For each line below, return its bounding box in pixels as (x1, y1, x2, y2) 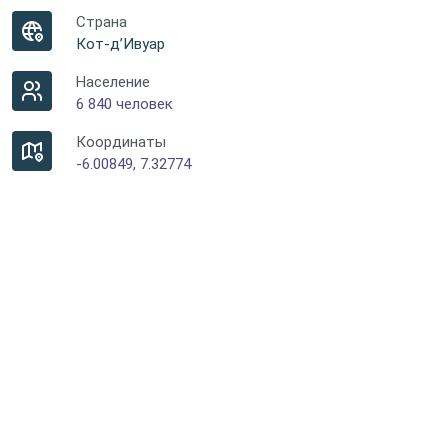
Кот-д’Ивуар (76, 35, 165, 53)
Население (76, 73, 150, 91)
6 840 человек (76, 95, 173, 113)
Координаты (76, 133, 166, 151)
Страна (76, 13, 127, 31)
